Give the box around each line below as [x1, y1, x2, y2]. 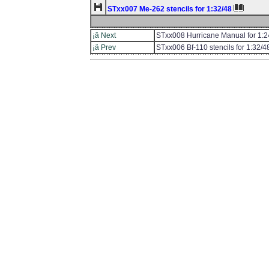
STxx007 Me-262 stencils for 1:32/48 [107, 5, 234, 13]
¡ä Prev [92, 43, 116, 52]
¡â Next [92, 31, 116, 40]
